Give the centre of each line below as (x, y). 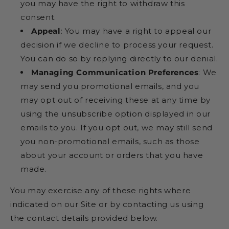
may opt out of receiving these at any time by (116, 100)
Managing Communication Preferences (115, 72)
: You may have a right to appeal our (136, 31)
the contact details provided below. (84, 218)
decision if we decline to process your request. (117, 44)
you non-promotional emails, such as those (110, 141)
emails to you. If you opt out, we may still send (117, 127)
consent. (38, 17)
